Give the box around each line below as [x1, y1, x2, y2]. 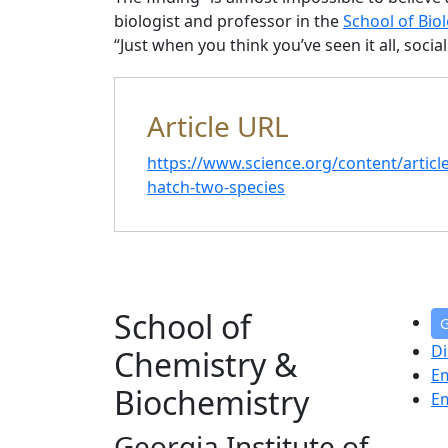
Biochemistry [114, 381, 309, 424]
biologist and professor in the [114, 10, 343, 32]
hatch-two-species [147, 176, 285, 198]
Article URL [147, 107, 289, 145]
